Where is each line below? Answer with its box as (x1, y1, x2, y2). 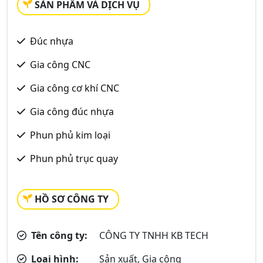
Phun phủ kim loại (30, 129, 110, 141)
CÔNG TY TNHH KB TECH (99, 229, 209, 242)
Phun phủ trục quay (30, 152, 118, 165)
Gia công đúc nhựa (30, 105, 114, 118)
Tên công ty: (29, 229, 87, 242)
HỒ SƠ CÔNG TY (35, 193, 109, 205)
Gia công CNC (30, 58, 90, 71)
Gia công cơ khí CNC (30, 82, 119, 95)
